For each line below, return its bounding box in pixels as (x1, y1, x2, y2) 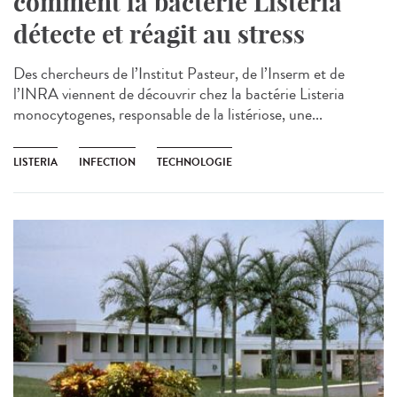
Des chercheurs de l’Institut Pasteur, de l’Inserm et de (13, 61, 345, 85)
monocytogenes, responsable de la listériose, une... (13, 102, 323, 126)
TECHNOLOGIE (157, 153, 232, 170)
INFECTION (79, 153, 136, 170)
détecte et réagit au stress (13, 18, 305, 50)
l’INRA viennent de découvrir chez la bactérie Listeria (13, 82, 345, 105)
